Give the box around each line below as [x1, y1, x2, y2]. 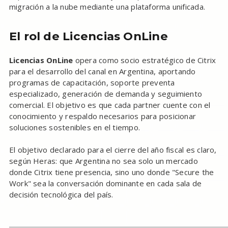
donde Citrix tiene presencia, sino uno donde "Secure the [9, 166, 214, 177]
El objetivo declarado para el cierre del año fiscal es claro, [9, 144, 217, 155]
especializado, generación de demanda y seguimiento [9, 88, 203, 99]
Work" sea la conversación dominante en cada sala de [9, 178, 202, 188]
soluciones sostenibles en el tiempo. [9, 122, 140, 132]
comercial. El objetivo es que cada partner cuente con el [9, 99, 211, 110]
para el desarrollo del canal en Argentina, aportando [9, 66, 196, 76]
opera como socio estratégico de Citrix [73, 54, 216, 65]
